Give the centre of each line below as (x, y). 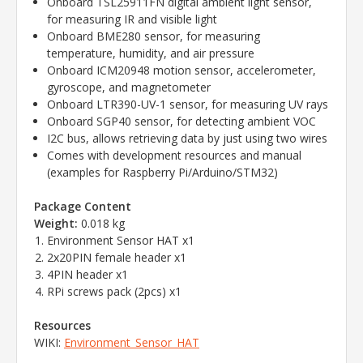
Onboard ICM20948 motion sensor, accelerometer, (182, 70)
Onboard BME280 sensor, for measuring (154, 36)
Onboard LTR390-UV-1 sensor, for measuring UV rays (188, 105)
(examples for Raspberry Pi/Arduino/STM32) (163, 173)
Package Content (83, 207)
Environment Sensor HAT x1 (121, 241)
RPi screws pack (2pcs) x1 (115, 292)
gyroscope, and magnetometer (129, 88)
